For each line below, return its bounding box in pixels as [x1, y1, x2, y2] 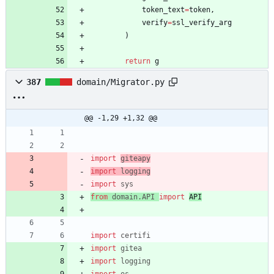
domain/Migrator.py [76, 76, 165, 87]
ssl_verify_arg [172, 18, 232, 27]
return [125, 56, 150, 65]
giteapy [120, 154, 150, 163]
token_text [142, 5, 185, 14]
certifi [120, 231, 150, 240]
